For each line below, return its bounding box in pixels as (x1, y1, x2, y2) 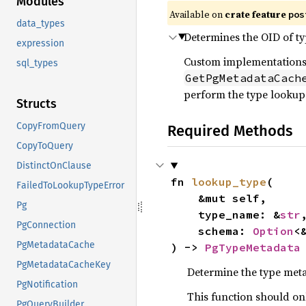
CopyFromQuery (16, 120, 85, 133)
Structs (16, 96, 57, 112)
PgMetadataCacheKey (16, 259, 111, 271)
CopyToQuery (16, 140, 73, 152)
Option (252, 224, 294, 238)
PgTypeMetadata (204, 240, 301, 254)
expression (16, 38, 64, 50)
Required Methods (167, 122, 292, 140)
